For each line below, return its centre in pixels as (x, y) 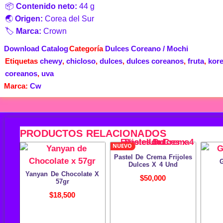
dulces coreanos (155, 61)
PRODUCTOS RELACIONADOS (93, 133)
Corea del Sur (68, 18)
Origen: (29, 18)
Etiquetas (21, 61)
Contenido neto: (47, 6)
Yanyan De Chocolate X (62, 174)
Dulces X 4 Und (153, 165)
